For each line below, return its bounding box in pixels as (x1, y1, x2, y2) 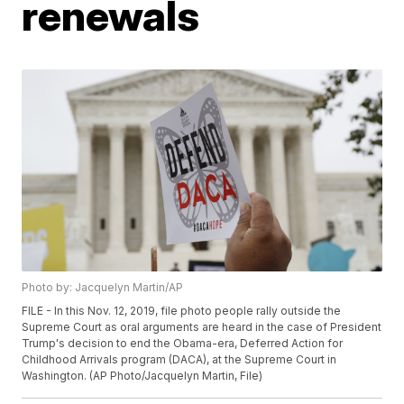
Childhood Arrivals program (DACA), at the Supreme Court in (22, 353, 337, 367)
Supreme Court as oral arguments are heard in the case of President (22, 320, 382, 335)
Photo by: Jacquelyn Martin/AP (22, 280, 184, 295)
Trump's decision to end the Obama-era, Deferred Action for (22, 336, 344, 351)
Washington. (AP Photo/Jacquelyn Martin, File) (22, 369, 263, 383)
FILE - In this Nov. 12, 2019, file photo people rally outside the (22, 304, 342, 318)
